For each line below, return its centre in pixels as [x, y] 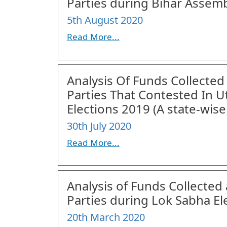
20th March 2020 [106, 217]
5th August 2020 [105, 20]
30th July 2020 [99, 126]
